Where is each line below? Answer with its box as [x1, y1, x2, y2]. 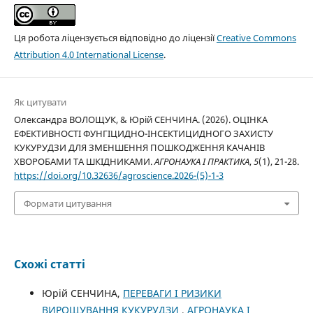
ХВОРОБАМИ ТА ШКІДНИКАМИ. [13, 154, 154, 168]
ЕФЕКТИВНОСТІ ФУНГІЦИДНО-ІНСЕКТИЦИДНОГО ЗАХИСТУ [13, 126, 273, 140]
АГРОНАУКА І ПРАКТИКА [154, 154, 249, 168]
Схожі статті [13, 256, 85, 272]
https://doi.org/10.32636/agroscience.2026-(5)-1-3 [13, 168, 224, 182]
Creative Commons [216, 31, 296, 44]
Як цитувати [13, 95, 66, 108]
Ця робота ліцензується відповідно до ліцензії [13, 31, 217, 44]
